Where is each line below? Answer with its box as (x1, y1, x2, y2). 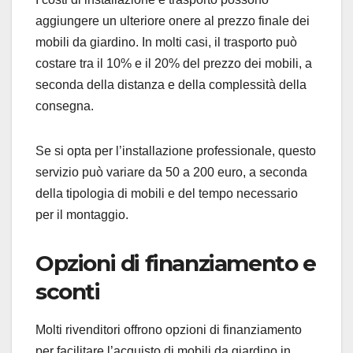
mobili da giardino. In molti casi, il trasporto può (35, 35, 297, 49)
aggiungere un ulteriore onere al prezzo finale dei (35, 13, 310, 28)
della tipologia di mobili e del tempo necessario (35, 186, 298, 200)
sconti (35, 277, 100, 305)
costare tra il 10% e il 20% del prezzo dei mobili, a (35, 56, 312, 70)
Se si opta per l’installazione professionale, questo (35, 143, 316, 158)
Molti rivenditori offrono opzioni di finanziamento (35, 323, 302, 337)
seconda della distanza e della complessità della (35, 77, 307, 91)
